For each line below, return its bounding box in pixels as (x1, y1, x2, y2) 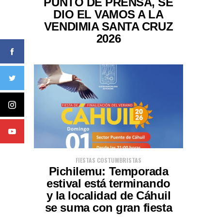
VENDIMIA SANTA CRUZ (44, 20, 173, 33)
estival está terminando (46, 177, 170, 190)
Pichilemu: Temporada (48, 165, 169, 178)
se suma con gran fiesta (45, 201, 172, 215)
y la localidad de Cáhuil (46, 189, 171, 202)
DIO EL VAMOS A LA (53, 8, 164, 21)
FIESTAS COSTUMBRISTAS (76, 156, 141, 165)
